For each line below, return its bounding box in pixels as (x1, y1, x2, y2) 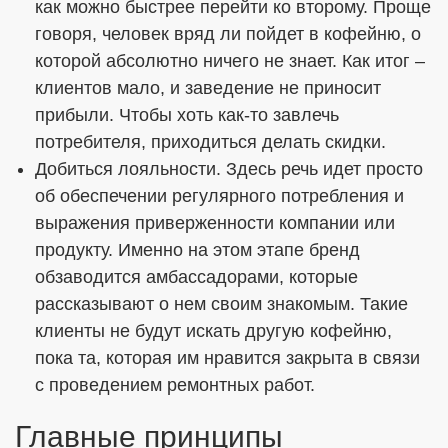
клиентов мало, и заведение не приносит (35, 78, 381, 98)
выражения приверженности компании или (35, 213, 395, 233)
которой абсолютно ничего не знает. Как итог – (35, 51, 425, 71)
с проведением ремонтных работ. (35, 375, 315, 395)
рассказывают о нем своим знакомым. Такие (35, 294, 408, 314)
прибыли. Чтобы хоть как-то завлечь (35, 105, 339, 125)
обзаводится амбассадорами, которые (35, 267, 358, 287)
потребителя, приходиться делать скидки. (35, 132, 386, 152)
